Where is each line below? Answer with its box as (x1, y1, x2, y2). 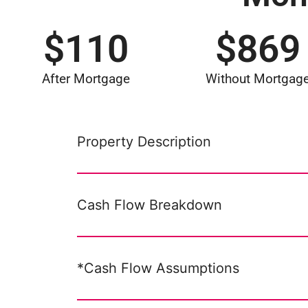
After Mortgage (42, 71, 130, 87)
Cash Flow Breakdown (77, 197, 222, 213)
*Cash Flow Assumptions (77, 260, 239, 276)
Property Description (77, 133, 211, 150)
